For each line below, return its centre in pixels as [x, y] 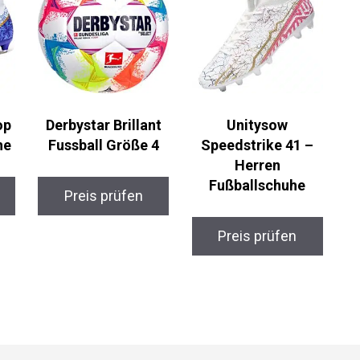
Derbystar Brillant [98, 142]
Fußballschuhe [250, 202]
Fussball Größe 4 [98, 162]
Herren [250, 182]
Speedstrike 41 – [250, 162]
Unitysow [250, 142]
